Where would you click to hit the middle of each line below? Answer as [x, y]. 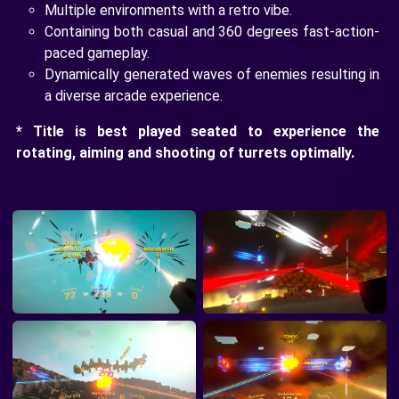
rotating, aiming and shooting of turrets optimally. [185, 152]
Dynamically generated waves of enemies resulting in [212, 74]
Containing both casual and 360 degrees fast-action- [212, 31]
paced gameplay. [97, 53]
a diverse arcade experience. [134, 95]
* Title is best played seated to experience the [198, 131]
